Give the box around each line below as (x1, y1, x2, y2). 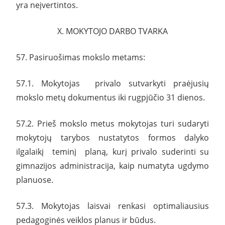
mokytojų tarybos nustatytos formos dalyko (16, 132, 209, 143)
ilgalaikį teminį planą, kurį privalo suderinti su (16, 146, 209, 157)
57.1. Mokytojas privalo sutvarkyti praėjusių (16, 77, 209, 89)
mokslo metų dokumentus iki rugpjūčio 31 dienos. (16, 91, 205, 103)
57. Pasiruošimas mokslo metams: (16, 51, 145, 63)
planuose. (16, 174, 53, 185)
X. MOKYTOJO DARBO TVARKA (57, 25, 168, 37)
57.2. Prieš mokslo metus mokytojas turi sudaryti (16, 118, 209, 129)
